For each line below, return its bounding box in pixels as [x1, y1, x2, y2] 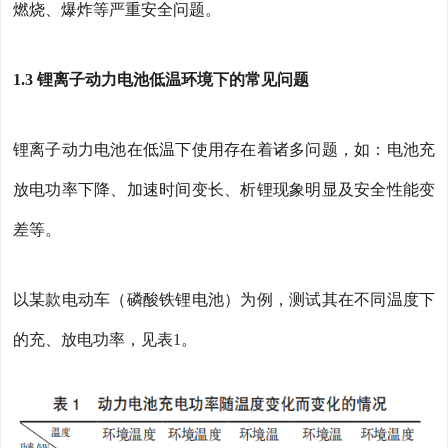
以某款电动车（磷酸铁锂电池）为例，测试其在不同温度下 [13, 291, 435, 309]
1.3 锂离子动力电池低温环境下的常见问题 [13, 71, 309, 89]
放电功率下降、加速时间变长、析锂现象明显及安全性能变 [13, 181, 435, 199]
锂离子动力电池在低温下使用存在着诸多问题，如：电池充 [13, 141, 435, 159]
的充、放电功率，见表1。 [13, 331, 197, 349]
